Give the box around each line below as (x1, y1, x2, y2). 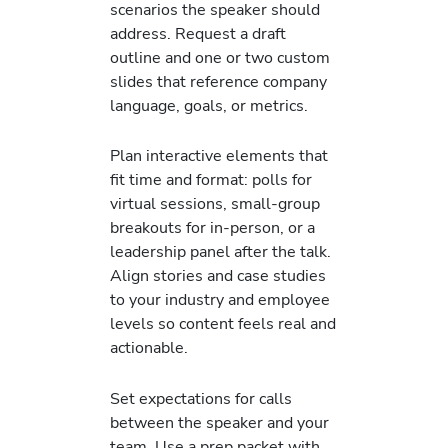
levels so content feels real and (110, 312, 336, 336)
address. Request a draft (110, 22, 286, 46)
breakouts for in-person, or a (110, 216, 315, 240)
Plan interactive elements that (110, 144, 328, 168)
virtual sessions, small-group (110, 192, 320, 216)
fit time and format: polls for (110, 168, 312, 192)
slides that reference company (110, 70, 327, 94)
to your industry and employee (110, 288, 330, 312)
